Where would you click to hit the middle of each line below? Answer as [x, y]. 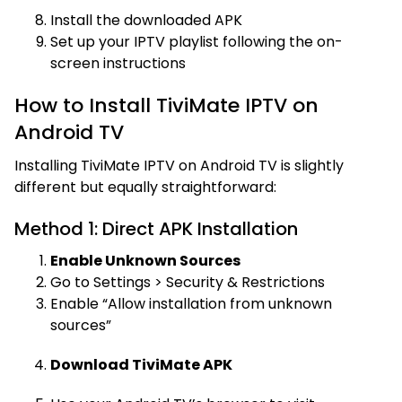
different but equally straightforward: [145, 187]
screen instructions [118, 63]
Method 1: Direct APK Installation [156, 228]
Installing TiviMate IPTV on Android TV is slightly [179, 165]
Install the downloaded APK [146, 20]
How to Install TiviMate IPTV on [166, 105]
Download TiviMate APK [141, 364]
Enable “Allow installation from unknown [191, 303]
